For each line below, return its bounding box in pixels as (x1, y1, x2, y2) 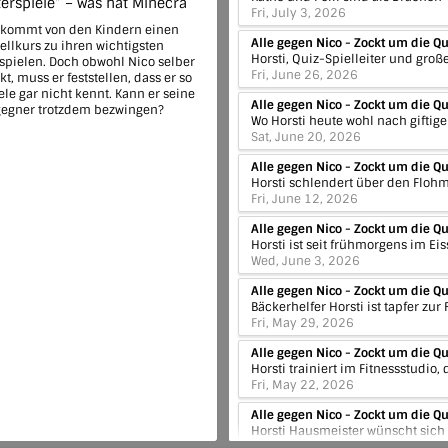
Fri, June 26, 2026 (251, 67, 358, 83)
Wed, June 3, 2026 (251, 253, 360, 269)
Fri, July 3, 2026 (251, 5, 346, 21)
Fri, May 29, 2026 (251, 315, 354, 331)
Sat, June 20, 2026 (251, 129, 361, 145)
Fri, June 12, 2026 (251, 191, 358, 207)
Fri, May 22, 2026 (251, 377, 354, 393)
